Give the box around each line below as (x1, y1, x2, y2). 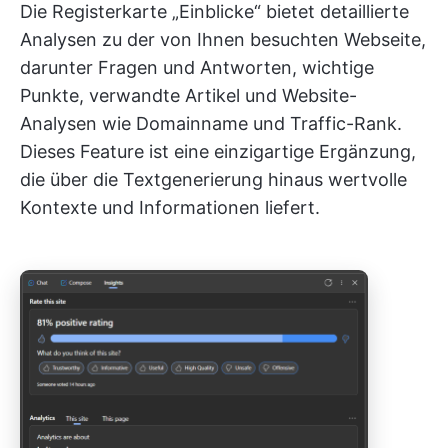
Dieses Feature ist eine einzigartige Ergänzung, (20, 141, 416, 162)
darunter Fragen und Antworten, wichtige (20, 57, 374, 78)
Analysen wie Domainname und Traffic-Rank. (20, 113, 402, 134)
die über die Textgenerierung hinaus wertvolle (20, 169, 407, 190)
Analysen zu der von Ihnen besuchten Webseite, (20, 29, 426, 50)
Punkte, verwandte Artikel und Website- (20, 85, 357, 106)
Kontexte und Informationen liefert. (20, 197, 320, 218)
